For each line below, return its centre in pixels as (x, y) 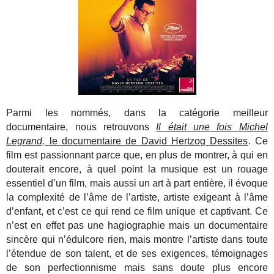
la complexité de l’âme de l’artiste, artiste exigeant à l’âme (137, 198)
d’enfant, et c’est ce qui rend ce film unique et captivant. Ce (137, 212)
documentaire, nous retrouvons (81, 127)
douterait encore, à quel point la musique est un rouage (137, 169)
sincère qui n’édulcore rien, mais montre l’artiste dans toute (137, 240)
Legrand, (28, 141)
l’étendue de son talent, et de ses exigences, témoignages (137, 254)
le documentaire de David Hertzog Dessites (149, 141)
